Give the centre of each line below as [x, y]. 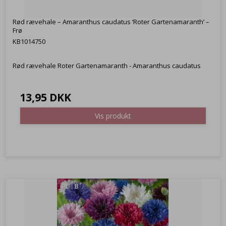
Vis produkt [113, 116]
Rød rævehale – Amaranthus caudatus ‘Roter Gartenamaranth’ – [111, 22]
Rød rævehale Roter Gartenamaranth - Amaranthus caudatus [107, 65]
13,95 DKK [45, 97]
